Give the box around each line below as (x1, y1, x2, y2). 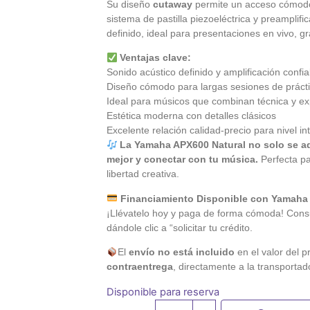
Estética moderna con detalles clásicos (107, 110, 277, 122)
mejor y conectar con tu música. (107, 154, 259, 165)
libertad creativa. (107, 168, 180, 180)
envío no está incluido (129, 246, 235, 258)
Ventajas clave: (120, 52, 192, 64)
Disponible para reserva (107, 285, 220, 298)
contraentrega (107, 261, 174, 273)
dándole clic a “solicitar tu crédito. (107, 221, 253, 233)
